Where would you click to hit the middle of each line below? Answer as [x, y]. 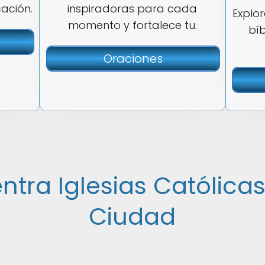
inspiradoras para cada [132, 9]
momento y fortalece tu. [132, 25]
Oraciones [133, 59]
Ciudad [132, 216]
